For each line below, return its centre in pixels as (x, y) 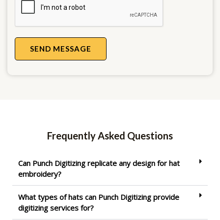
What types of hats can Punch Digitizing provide (99, 197)
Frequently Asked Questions (110, 136)
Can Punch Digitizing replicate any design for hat (99, 163)
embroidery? (40, 174)
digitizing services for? (56, 208)
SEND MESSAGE (61, 49)
